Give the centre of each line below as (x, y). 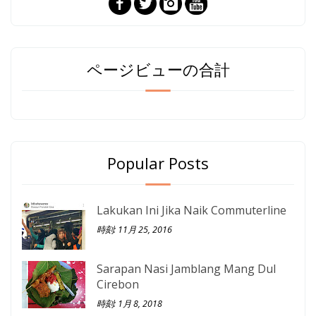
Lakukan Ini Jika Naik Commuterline (192, 210)
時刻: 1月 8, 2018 (129, 303)
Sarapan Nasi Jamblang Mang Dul (186, 268)
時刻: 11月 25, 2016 (134, 229)
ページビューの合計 (158, 69)
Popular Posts (158, 163)
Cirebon (118, 284)
